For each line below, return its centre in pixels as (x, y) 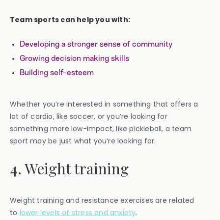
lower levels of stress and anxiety (78, 212)
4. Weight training (69, 168)
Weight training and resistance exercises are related (102, 200)
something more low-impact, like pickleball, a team (101, 128)
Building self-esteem (57, 72)
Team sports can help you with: (70, 19)
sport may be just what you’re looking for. (83, 141)
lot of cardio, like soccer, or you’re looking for (89, 116)
